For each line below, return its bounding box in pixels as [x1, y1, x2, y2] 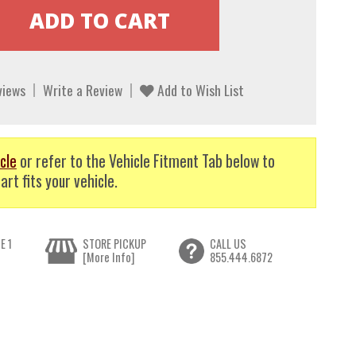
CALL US [210, 235, 247, 253]
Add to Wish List [153, 79, 244, 101]
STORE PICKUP [82, 235, 146, 253]
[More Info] [82, 249, 134, 266]
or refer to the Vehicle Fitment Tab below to [16, 149, 275, 172]
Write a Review [42, 79, 122, 101]
